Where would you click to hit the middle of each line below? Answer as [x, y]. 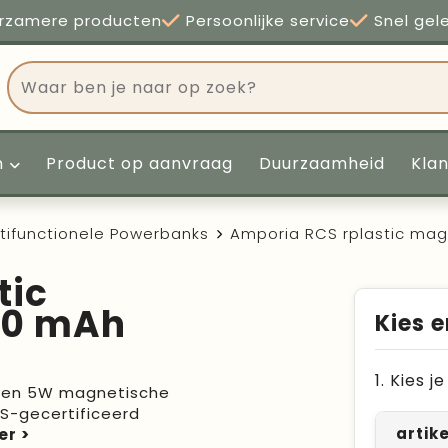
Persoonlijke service [265, 20]
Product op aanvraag [139, 163]
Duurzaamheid [321, 163]
